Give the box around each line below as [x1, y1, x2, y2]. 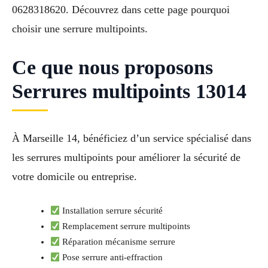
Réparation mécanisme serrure [60, 237, 176, 247]
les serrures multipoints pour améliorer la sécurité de [12, 151, 240, 163]
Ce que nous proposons [12, 56, 213, 78]
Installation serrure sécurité [60, 206, 163, 216]
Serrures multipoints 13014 [12, 80, 246, 102]
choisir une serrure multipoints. [12, 22, 148, 35]
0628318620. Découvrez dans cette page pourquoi [12, 3, 230, 16]
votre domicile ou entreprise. [12, 170, 137, 182]
